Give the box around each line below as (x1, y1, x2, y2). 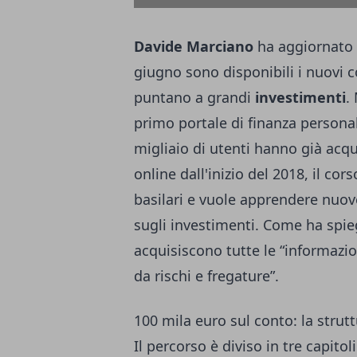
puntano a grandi (134, 88, 251, 107)
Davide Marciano (134, 37, 253, 56)
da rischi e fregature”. (134, 266, 279, 285)
